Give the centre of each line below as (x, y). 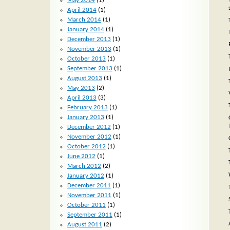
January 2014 (85, 29)
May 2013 (81, 88)
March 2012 (84, 166)
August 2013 (84, 78)
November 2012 (89, 137)
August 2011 (84, 224)
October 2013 (86, 59)
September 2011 (90, 215)
